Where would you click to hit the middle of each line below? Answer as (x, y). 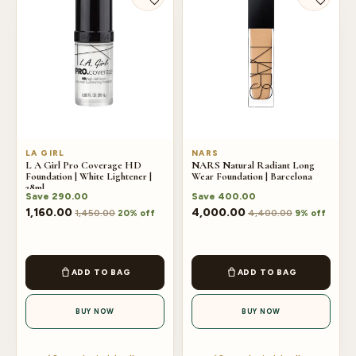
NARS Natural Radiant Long (253, 165)
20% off (136, 213)
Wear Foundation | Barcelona (252, 176)
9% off (310, 213)
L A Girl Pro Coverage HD (83, 165)
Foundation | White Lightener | (89, 176)
